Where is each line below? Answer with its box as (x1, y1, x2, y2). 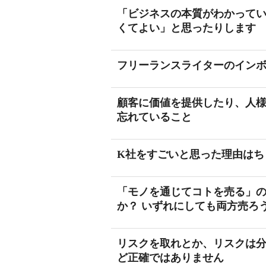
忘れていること (117, 111, 192, 123)
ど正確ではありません (117, 252, 224, 264)
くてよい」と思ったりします (117, 22, 256, 34)
